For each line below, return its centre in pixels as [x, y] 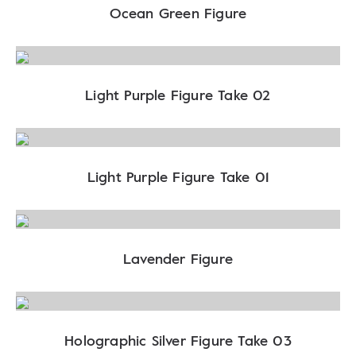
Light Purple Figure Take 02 [178, 95]
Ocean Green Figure [178, 13]
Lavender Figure [178, 258]
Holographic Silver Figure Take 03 [178, 340]
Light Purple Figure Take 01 [178, 176]
